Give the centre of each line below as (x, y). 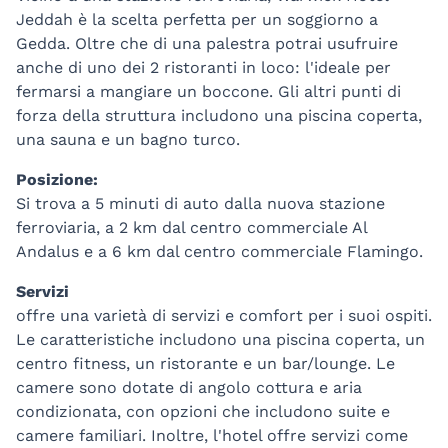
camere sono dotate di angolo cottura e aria (189, 388)
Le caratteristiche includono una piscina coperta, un (220, 340)
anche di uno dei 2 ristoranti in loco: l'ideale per (203, 68)
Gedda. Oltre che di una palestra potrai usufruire (207, 44)
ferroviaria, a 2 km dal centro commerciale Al (191, 228)
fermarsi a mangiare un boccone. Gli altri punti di (208, 92)
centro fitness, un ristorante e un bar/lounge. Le (205, 364)
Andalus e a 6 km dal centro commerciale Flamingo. (219, 252)
